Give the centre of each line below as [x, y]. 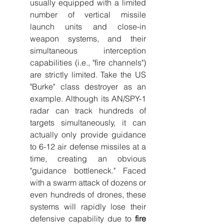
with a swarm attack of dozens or [88, 182]
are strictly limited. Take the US [88, 74]
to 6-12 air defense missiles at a [88, 146]
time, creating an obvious [88, 158]
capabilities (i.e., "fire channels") [88, 62]
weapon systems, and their [88, 38]
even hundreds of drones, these [88, 194]
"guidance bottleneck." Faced [88, 170]
